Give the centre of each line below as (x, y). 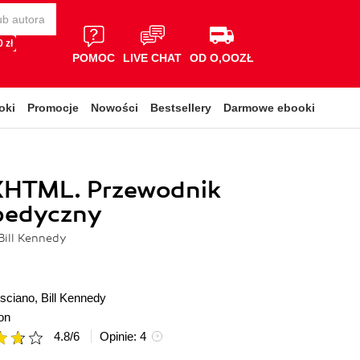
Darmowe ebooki (269, 108)
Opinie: (120, 336)
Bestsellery (181, 108)
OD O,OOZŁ (222, 57)
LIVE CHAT (152, 57)
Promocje (53, 108)
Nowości (115, 108)
